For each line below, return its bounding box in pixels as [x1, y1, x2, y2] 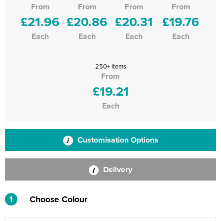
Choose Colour [30, 193, 87, 205]
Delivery [101, 164, 132, 175]
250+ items [95, 62, 126, 71]
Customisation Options [75, 134, 158, 146]
